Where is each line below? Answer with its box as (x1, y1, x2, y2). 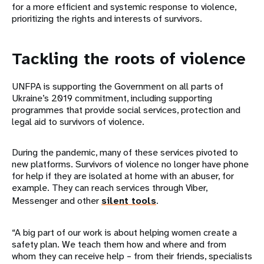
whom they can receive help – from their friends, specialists (12, 249, 252, 262)
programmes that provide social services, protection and (12, 103, 240, 116)
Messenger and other (12, 194, 101, 207)
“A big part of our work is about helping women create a (12, 226, 237, 239)
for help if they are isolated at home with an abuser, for (12, 169, 234, 182)
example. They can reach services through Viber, (12, 181, 207, 194)
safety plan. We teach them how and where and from (12, 237, 226, 250)
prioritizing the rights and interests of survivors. (12, 12, 202, 25)
